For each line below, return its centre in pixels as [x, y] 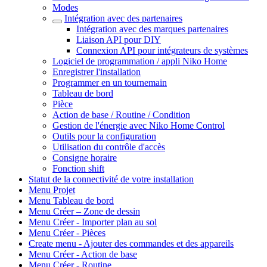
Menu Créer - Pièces [67, 233]
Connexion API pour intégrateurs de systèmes [162, 50]
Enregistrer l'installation [97, 72]
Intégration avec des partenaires [123, 18]
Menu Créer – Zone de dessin [84, 211]
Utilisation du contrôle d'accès [109, 147]
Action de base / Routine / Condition [121, 115]
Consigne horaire [85, 158]
